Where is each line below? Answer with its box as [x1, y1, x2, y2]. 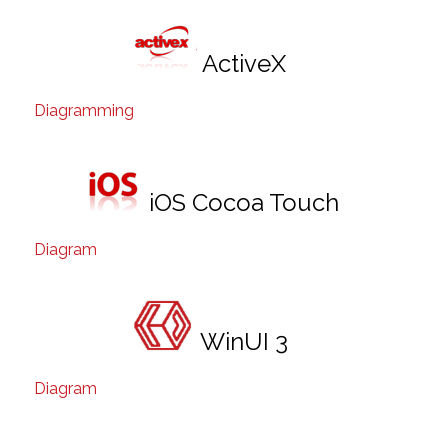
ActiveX [201, 49, 286, 78]
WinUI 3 [199, 327, 288, 356]
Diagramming [34, 101, 134, 120]
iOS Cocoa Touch [148, 188, 339, 217]
